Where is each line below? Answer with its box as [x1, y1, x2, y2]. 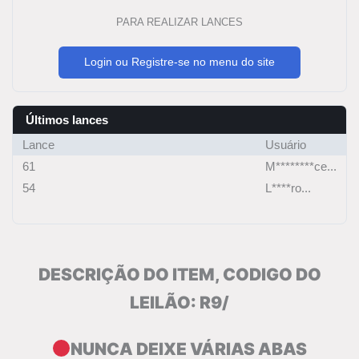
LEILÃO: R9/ [130, 292, 229, 313]
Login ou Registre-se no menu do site [84, 54, 275, 68]
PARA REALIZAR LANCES [116, 15, 243, 28]
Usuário [265, 137, 306, 151]
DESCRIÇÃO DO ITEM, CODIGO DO [38, 264, 321, 285]
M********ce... [265, 159, 337, 173]
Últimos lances [26, 112, 108, 127]
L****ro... [265, 180, 311, 195]
